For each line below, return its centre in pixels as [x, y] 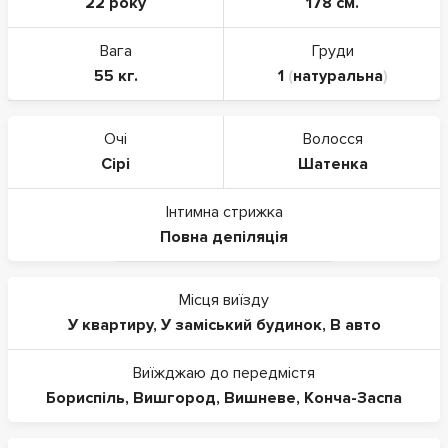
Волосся [332, 138]
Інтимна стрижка [224, 211]
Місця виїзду [224, 299]
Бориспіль [85, 397]
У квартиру [110, 324]
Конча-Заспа [353, 397]
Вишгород [174, 397]
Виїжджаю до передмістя [224, 372]
